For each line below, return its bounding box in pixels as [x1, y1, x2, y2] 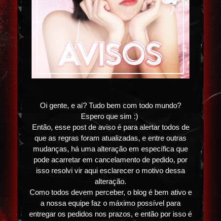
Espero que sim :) [81, 112, 140, 120]
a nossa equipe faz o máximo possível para [40, 199, 181, 207]
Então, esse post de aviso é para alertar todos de [32, 123, 189, 131]
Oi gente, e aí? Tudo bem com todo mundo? [38, 102, 183, 110]
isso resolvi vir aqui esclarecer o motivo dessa [36, 167, 185, 175]
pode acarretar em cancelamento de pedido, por [34, 156, 187, 164]
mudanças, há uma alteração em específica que [33, 145, 188, 153]
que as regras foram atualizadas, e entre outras [35, 134, 186, 142]
